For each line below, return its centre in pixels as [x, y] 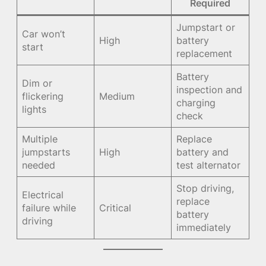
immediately [204, 227]
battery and [203, 152]
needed [39, 165]
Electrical [43, 194]
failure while [49, 208]
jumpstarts [46, 152]
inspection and [210, 89]
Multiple [40, 139]
